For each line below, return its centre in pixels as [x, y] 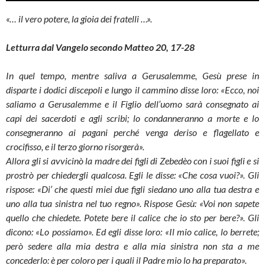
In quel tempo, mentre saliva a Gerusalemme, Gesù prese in [132, 76]
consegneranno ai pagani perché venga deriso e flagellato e [132, 132]
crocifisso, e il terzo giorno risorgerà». [75, 147]
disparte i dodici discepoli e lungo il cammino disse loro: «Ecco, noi [132, 90]
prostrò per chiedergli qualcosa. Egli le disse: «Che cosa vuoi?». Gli [132, 175]
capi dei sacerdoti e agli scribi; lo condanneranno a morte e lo [132, 118]
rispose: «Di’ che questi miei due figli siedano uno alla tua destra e [132, 189]
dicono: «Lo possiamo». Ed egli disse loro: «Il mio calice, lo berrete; [132, 232]
